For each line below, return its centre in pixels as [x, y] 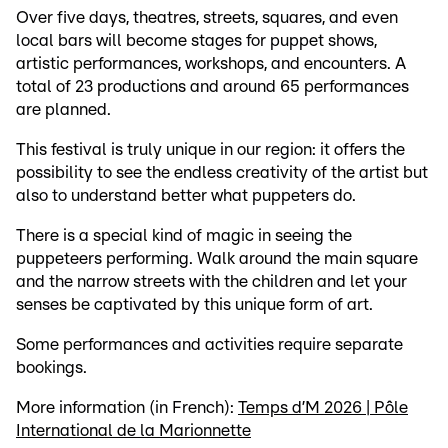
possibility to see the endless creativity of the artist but [222, 173]
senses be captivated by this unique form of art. [194, 305]
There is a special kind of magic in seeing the [184, 236]
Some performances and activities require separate [209, 345]
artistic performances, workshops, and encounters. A [211, 64]
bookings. [51, 368]
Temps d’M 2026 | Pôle [323, 408]
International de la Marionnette [133, 431]
